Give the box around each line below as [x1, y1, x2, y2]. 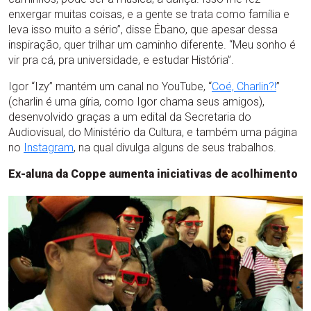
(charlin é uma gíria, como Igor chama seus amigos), [8, 95, 264, 108]
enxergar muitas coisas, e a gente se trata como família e [8, 8, 289, 21]
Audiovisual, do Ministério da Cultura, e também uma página [8, 126, 297, 139]
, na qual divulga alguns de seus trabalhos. [74, 141, 276, 154]
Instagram [24, 141, 74, 154]
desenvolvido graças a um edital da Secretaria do [8, 110, 251, 124]
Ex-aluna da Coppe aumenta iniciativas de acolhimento [8, 167, 298, 180]
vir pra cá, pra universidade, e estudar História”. [8, 53, 234, 67]
